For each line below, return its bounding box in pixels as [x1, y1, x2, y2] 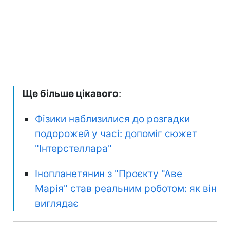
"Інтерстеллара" [35, 142, 112, 155]
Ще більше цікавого [22, 87, 119, 100]
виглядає [35, 197, 79, 209]
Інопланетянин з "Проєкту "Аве [35, 167, 182, 180]
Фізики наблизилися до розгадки [35, 112, 190, 125]
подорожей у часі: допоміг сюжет [35, 127, 197, 140]
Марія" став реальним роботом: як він [35, 182, 217, 195]
